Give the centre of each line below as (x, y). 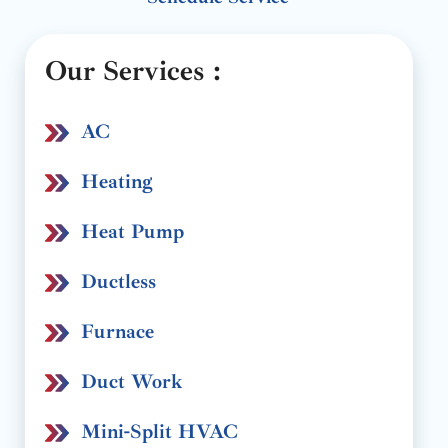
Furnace (117, 331)
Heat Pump (132, 231)
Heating (117, 181)
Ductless (118, 281)
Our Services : (133, 70)
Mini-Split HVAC (159, 431)
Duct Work (132, 381)
